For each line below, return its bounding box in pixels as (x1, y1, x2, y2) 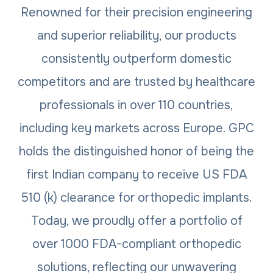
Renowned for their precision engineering (21, 4, 252, 20)
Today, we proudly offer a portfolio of (30, 213, 243, 229)
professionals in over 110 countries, (40, 97, 233, 113)
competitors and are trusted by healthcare (18, 74, 255, 90)
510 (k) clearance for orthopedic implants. (21, 190, 252, 205)
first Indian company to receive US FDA (26, 166, 247, 182)
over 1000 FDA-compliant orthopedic (32, 236, 241, 252)
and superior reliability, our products (37, 27, 236, 43)
